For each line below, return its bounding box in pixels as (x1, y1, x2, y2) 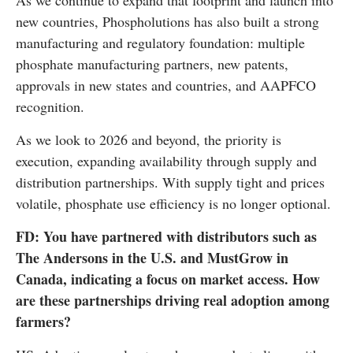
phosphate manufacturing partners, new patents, (16, 54, 288, 74)
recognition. (16, 97, 84, 117)
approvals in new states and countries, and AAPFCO (16, 76, 316, 95)
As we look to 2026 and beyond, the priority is (16, 130, 281, 150)
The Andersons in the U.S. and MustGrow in (16, 247, 288, 269)
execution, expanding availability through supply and (16, 151, 317, 171)
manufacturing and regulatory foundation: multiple (16, 33, 305, 53)
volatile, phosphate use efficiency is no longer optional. (16, 194, 331, 214)
